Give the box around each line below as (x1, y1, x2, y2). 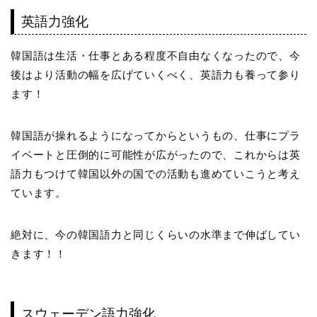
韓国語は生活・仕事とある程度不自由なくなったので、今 (11, 49, 301, 62)
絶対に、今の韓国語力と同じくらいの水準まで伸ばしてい (11, 228, 301, 241)
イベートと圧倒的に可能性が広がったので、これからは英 (11, 148, 301, 161)
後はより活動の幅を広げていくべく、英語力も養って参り (11, 68, 301, 81)
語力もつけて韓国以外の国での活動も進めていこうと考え (11, 167, 301, 180)
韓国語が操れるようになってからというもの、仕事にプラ (11, 129, 301, 142)
